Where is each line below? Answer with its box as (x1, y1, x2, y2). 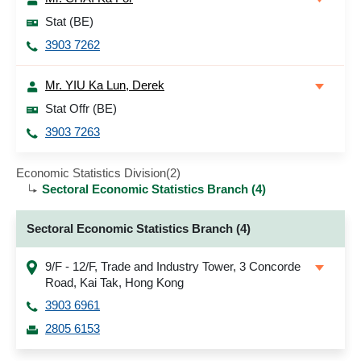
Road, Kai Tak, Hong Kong (45, 276, 184, 289)
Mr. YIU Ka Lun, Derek (45, 78, 164, 92)
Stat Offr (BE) (45, 102, 117, 115)
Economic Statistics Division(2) (16, 166, 180, 180)
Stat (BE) (45, 15, 93, 28)
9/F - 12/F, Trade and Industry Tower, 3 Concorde (45, 259, 301, 273)
